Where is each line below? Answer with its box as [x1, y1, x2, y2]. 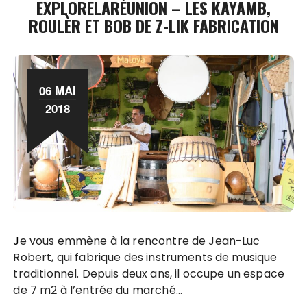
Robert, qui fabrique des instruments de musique [13, 249, 278, 265]
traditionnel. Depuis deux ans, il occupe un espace [13, 265, 284, 282]
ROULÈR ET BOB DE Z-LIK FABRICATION [28, 12, 279, 38]
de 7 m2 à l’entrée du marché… [13, 282, 182, 298]
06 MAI [39, 82, 77, 99]
